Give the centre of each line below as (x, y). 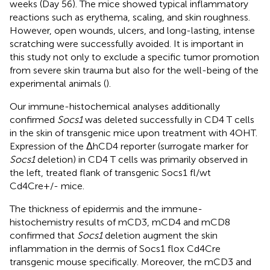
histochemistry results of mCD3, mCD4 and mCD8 (120, 222)
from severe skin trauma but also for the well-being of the (134, 70)
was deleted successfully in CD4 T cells (168, 119)
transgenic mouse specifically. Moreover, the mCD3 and (130, 262)
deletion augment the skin (160, 235)
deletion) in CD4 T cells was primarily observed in (141, 159)
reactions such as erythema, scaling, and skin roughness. (130, 17)
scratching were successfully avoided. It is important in (127, 43)
